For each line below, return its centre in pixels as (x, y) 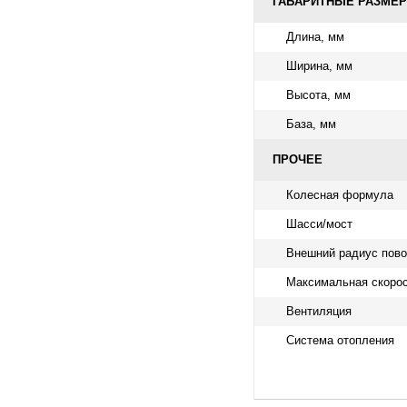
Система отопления (340, 340)
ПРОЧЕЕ (298, 159)
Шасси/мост (319, 223)
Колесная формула (340, 194)
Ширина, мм (319, 65)
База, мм (311, 124)
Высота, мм (318, 94)
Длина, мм (315, 36)
